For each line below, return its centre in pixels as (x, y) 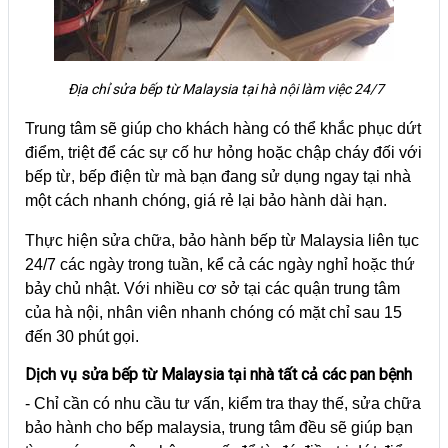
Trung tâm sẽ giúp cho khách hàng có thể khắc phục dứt (223, 128)
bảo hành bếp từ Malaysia (271, 240)
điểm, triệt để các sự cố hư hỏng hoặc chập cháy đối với (223, 152)
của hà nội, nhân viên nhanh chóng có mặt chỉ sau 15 (213, 312)
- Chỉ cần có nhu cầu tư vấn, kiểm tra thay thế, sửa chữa (223, 403)
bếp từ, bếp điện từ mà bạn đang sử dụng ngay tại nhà (218, 176)
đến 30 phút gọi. (82, 336)
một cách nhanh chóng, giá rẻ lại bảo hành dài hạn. (206, 200)
